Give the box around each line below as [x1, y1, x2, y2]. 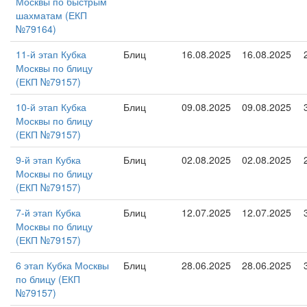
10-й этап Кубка [16, 100, 86, 114]
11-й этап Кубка [16, 47, 86, 61]
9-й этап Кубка [16, 153, 81, 167]
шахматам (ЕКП [16, 8, 87, 22]
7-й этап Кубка [16, 206, 81, 219]
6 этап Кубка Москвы [16, 258, 109, 272]
